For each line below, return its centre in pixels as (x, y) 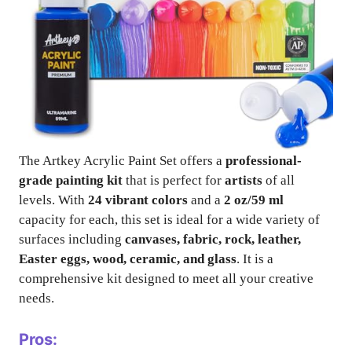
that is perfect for (174, 180)
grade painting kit (71, 180)
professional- (264, 161)
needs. (37, 298)
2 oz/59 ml (254, 200)
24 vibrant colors (138, 200)
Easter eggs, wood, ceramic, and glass (128, 259)
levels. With (53, 200)
